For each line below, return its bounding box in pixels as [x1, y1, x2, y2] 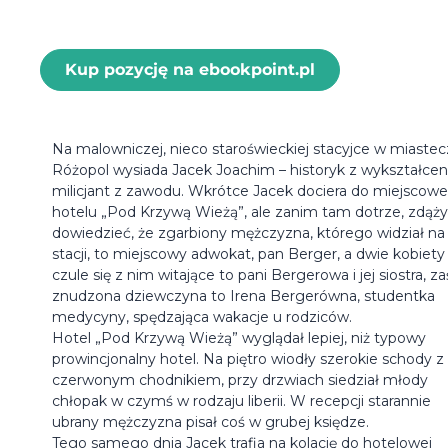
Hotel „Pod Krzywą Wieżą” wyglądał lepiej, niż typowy [52, 329, 426, 348]
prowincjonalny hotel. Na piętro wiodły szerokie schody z [52, 350, 444, 369]
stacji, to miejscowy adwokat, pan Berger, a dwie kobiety [52, 245, 445, 264]
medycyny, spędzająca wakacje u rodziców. [52, 308, 352, 327]
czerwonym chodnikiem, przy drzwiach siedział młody [52, 371, 428, 390]
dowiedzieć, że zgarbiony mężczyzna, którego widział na [52, 224, 445, 243]
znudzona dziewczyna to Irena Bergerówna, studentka [52, 287, 435, 306]
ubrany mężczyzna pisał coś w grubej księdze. [52, 413, 369, 432]
